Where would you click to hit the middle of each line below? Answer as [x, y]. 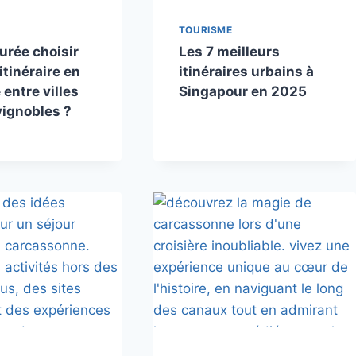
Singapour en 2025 [242, 92]
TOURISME [205, 30]
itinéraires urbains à [246, 72]
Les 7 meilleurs [229, 52]
